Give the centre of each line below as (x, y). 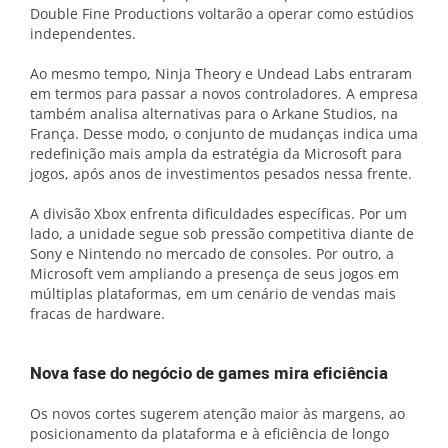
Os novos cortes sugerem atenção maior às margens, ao (217, 413)
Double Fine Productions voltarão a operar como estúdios (222, 13)
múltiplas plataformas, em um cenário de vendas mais (213, 293)
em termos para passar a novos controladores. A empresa (224, 93)
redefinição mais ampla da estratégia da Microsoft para (216, 153)
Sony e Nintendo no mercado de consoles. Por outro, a (212, 253)
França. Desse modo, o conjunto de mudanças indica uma (224, 133)
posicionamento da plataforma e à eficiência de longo (209, 433)
